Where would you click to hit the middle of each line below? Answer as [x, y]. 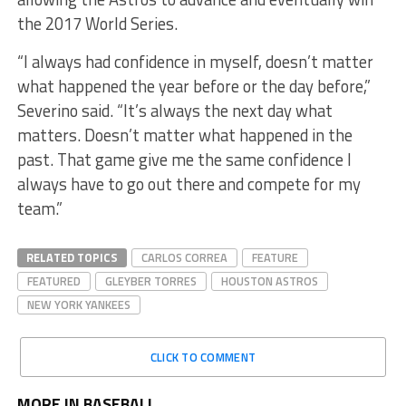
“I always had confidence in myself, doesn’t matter [195, 61]
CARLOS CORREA [184, 257]
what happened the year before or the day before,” [193, 86]
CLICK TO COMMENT [203, 357]
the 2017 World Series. [97, 23]
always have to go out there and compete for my [188, 184]
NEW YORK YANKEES [78, 304]
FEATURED [53, 280]
